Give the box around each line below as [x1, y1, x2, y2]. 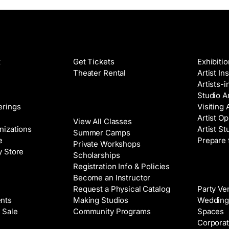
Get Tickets [73, 57, 114, 66]
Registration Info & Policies [73, 162, 170, 171]
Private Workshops [73, 139, 141, 149]
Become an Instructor [73, 173, 151, 182]
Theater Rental [73, 68, 126, 78]
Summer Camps [73, 128, 130, 138]
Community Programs [73, 207, 151, 216]
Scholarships [73, 150, 120, 160]
